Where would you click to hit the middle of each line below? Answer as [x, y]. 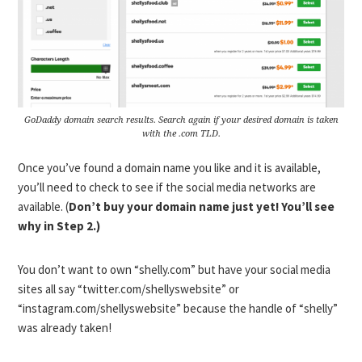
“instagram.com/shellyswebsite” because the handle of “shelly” [178, 308]
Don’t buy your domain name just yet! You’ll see [202, 206]
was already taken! [65, 328]
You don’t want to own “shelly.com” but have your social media [175, 269]
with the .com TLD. [181, 134]
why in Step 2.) [59, 226]
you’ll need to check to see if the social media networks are [167, 187]
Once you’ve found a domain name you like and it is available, [170, 168]
